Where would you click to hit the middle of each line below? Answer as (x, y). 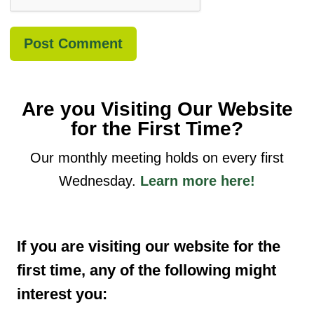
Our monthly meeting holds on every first (157, 157)
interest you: (62, 294)
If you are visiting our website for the (149, 246)
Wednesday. (100, 180)
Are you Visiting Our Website (157, 109)
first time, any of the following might (147, 270)
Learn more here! (198, 180)
